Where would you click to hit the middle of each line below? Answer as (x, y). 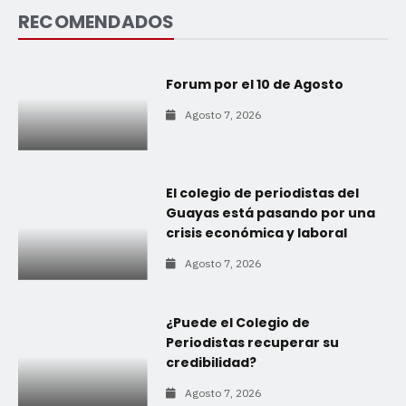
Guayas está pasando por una (270, 213)
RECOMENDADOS (97, 21)
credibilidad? (211, 362)
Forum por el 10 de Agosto (254, 84)
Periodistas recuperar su (252, 342)
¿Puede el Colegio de (237, 322)
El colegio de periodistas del (262, 193)
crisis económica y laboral (256, 233)
